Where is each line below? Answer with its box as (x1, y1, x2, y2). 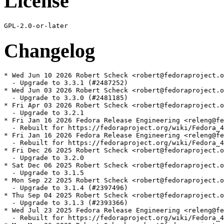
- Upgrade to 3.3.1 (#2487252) (4, 79, 128, 87)
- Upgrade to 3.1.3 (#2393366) (4, 199, 128, 207)
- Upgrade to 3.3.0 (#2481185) (4, 94, 128, 102)
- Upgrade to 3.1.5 (4, 169, 84, 177)
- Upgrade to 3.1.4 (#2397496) (4, 184, 128, 192)
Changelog (4, 39, 95, 62)
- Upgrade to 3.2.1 (4, 109, 84, 117)
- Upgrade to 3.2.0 (4, 154, 84, 162)
